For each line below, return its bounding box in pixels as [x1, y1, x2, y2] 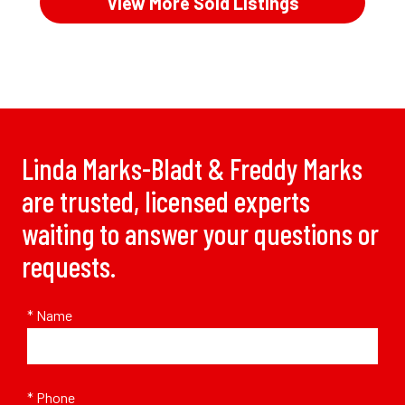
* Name [27, 306, 72, 325]
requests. [22, 249, 116, 284]
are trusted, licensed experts [22, 184, 310, 219]
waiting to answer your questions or [22, 216, 379, 251]
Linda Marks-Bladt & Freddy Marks [22, 151, 363, 186]
